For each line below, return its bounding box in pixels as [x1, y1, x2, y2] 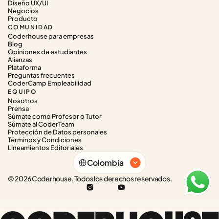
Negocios [8, 7, 39, 15]
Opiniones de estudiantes [8, 48, 87, 56]
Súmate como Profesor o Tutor [8, 112, 102, 120]
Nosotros [8, 97, 38, 105]
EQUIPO [8, 88, 37, 95]
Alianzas [8, 56, 32, 64]
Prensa [8, 105, 29, 112]
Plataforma [8, 64, 41, 71]
